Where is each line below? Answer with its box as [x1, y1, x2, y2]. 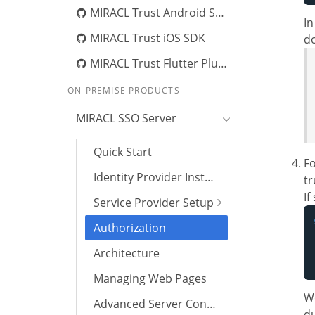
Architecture [94, 245, 160, 261]
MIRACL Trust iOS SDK [87, 30, 205, 46]
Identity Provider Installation [205, 169, 214, 185]
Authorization [94, 220, 166, 236]
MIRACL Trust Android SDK [87, 5, 215, 20]
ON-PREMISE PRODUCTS [67, 84, 180, 96]
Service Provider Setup [94, 195, 214, 210]
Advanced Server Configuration [207, 296, 216, 311]
